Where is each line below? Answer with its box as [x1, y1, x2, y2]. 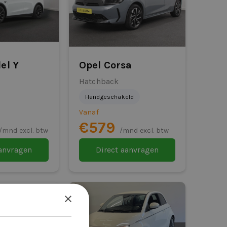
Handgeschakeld [85, 93, 134, 101]
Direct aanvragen [95, 145, 159, 155]
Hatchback [79, 77, 119, 87]
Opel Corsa [79, 59, 132, 71]
